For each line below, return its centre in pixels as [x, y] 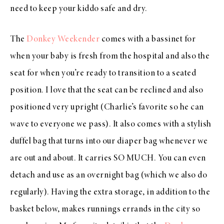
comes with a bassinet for [147, 39]
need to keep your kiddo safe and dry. [79, 9]
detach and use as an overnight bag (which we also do [108, 175]
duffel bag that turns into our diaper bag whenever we [109, 141]
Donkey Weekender [63, 39]
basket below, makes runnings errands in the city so [105, 209]
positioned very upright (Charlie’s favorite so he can [107, 107]
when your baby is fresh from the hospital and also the [110, 56]
